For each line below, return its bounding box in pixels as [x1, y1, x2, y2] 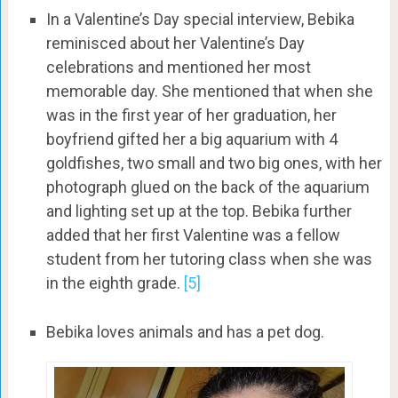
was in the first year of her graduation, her [45, 106, 337, 125]
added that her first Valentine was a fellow [45, 226, 340, 245]
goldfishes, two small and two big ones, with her [45, 154, 382, 173]
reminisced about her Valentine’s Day [45, 34, 305, 53]
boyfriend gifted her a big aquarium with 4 [45, 130, 338, 149]
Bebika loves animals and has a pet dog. [45, 322, 324, 342]
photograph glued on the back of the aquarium [45, 178, 370, 197]
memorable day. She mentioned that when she [45, 82, 373, 101]
